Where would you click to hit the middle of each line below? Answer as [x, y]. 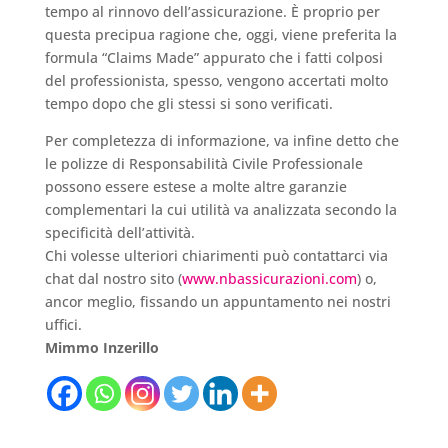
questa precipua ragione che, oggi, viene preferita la [220, 34]
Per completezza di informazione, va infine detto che [221, 140]
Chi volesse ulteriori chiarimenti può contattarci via [216, 255]
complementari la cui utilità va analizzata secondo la [220, 209]
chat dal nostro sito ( [113, 278]
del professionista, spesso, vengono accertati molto [216, 80]
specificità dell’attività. [119, 232]
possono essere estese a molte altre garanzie [195, 186]
